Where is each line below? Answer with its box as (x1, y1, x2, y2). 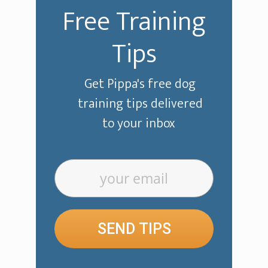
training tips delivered (77, 93, 203, 115)
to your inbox (102, 112, 178, 135)
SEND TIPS (97, 220, 171, 238)
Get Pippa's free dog (84, 73, 196, 96)
